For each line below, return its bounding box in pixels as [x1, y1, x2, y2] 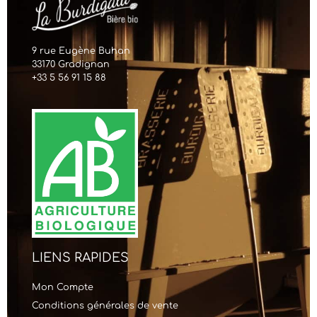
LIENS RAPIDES [32, 250, 129, 265]
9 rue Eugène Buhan [32, 45, 130, 56]
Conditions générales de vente [32, 300, 178, 311]
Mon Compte [32, 282, 93, 292]
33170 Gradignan [32, 59, 110, 69]
